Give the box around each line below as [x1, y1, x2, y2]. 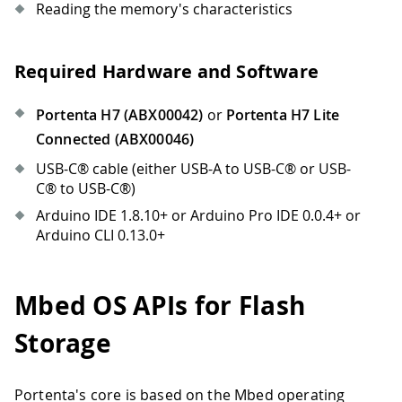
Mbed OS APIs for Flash [14, 288, 306, 324]
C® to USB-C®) [36, 178, 135, 198]
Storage [14, 326, 111, 362]
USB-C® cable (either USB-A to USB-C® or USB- [36, 158, 351, 179]
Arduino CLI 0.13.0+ [36, 224, 165, 245]
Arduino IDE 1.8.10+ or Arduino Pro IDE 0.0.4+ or [36, 205, 361, 225]
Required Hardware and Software [14, 58, 319, 83]
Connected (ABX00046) [36, 128, 195, 149]
